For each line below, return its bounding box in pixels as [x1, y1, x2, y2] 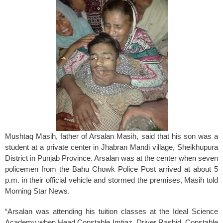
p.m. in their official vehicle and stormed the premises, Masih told [5, 175, 218, 184]
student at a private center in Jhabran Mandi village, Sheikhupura [5, 142, 218, 151]
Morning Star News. [5, 186, 70, 195]
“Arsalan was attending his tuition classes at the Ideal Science [5, 207, 218, 216]
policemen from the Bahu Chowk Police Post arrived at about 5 [5, 164, 218, 173]
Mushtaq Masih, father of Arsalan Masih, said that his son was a [5, 131, 218, 140]
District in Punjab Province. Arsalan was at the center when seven [5, 153, 218, 162]
